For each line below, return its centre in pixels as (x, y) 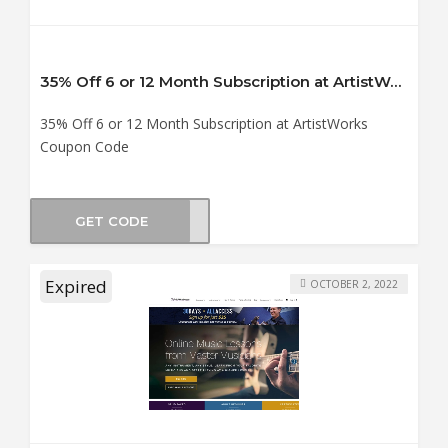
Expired (76, 287)
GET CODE (111, 220)
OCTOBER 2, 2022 (354, 283)
